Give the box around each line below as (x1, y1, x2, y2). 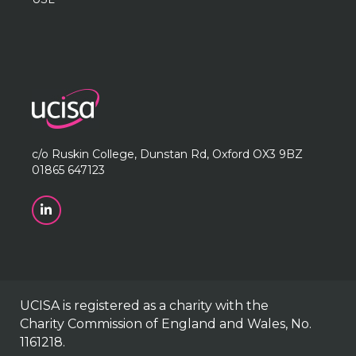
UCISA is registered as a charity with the (20, 298, 269, 313)
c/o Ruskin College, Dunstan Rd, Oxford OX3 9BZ (32, 147, 304, 161)
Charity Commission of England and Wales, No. (20, 316, 312, 331)
